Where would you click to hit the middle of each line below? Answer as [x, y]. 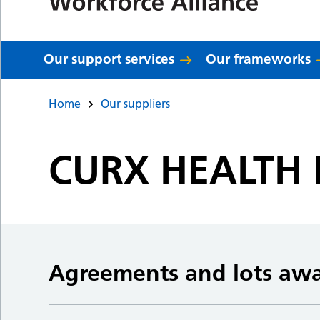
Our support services [109, 59]
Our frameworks [259, 59]
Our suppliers [136, 104]
